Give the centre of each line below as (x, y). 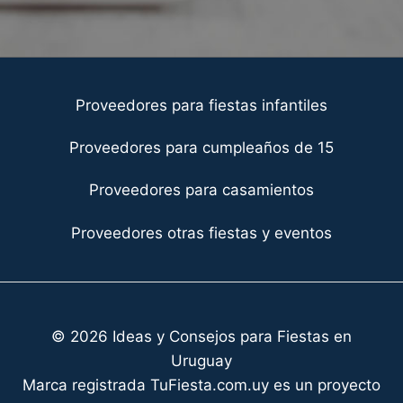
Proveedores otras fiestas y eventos (201, 233)
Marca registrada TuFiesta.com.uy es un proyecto (201, 385)
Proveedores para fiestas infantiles (201, 105)
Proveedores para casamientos (201, 190)
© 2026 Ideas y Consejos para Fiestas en (201, 336)
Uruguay (201, 361)
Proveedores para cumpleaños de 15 (201, 148)
